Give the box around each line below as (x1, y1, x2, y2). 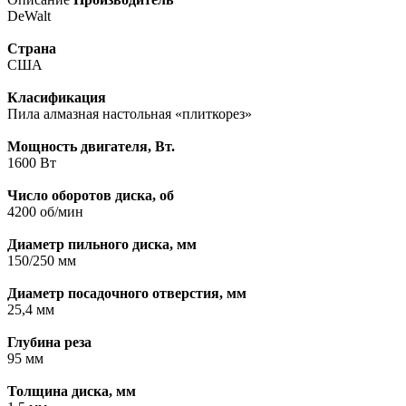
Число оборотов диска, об (7, 188, 174, 204)
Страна (7, 41, 56, 57)
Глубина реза (7, 334, 92, 351)
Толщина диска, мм (7, 383, 136, 400)
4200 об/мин (7, 204, 83, 220)
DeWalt (7, 8, 51, 24)
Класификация (7, 90, 106, 106)
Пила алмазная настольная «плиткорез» (7, 106, 252, 122)
